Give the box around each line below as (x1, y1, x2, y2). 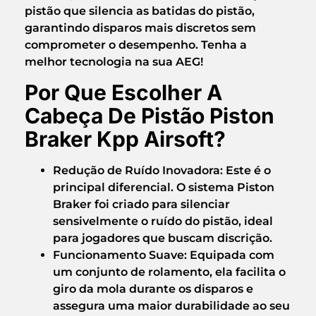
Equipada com (187, 248, 274, 262)
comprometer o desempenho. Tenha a (25, 37, 247, 51)
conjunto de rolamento (75, 265, 209, 279)
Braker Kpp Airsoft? (25, 126, 226, 152)
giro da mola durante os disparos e (53, 281, 253, 296)
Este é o (223, 163, 271, 177)
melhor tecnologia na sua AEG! (25, 54, 203, 68)
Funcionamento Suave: (53, 248, 187, 262)
